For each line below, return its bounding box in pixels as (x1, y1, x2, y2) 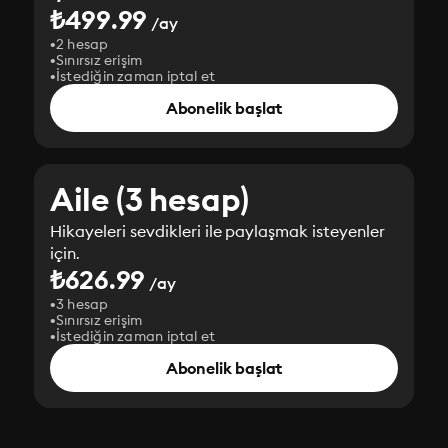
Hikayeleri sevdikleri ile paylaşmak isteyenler (50, 221, 386, 241)
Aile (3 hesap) (50, 179, 249, 220)
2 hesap (56, 35, 109, 53)
